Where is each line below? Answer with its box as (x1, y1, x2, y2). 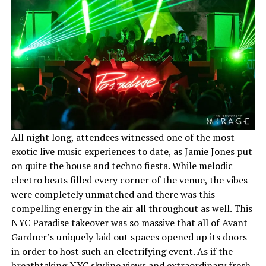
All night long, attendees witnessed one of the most (11, 131, 235, 144)
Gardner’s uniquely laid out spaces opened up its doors (11, 230, 247, 243)
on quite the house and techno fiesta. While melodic (11, 159, 233, 172)
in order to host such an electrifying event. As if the (11, 245, 233, 258)
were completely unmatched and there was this (11, 188, 215, 201)
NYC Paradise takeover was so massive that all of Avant (11, 216, 248, 229)
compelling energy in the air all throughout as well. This (11, 202, 252, 215)
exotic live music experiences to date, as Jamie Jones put (11, 145, 252, 158)
